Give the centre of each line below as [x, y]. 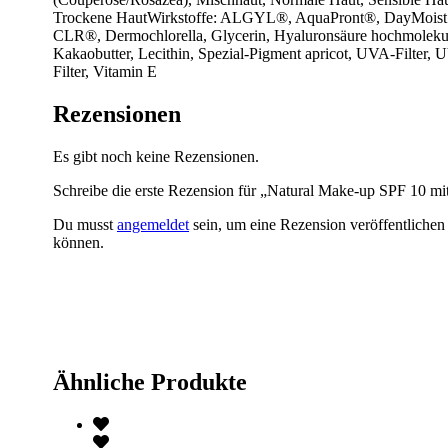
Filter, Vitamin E [105, 71]
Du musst [85, 224]
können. [78, 242]
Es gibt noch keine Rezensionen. [156, 156]
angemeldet [153, 224]
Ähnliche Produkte [150, 381]
